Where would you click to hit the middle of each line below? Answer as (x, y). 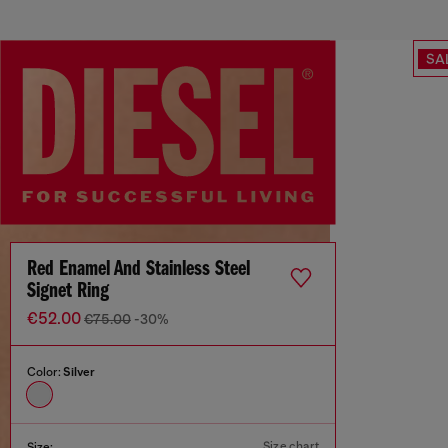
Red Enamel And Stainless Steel (138, 270)
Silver (79, 372)
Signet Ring (68, 292)
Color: (45, 372)
